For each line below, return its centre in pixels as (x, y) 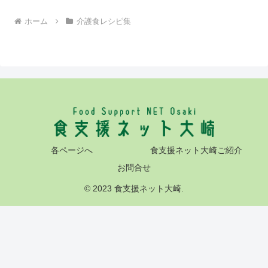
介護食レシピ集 (103, 22)
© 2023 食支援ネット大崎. (134, 189)
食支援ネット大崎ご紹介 (196, 150)
